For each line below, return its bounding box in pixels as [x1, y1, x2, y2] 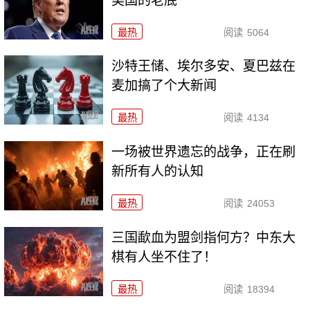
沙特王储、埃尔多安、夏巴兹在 [111, 59, 296, 74]
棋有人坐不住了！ [111, 250, 217, 265]
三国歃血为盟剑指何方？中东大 [111, 230, 296, 246]
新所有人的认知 [111, 164, 204, 179]
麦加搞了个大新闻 [111, 78, 217, 93]
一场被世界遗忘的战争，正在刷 [111, 145, 296, 160]
